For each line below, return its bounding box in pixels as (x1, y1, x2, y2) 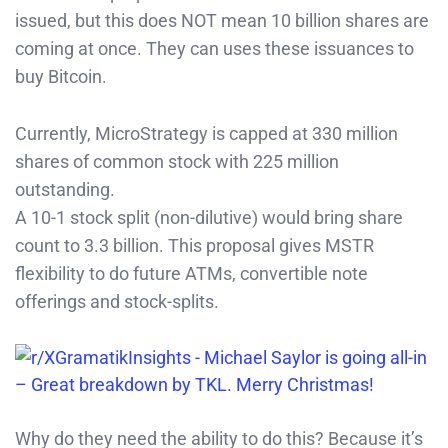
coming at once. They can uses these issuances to (15, 37, 414, 59)
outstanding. (15, 178, 115, 200)
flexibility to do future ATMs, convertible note (15, 262, 368, 284)
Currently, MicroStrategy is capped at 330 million (15, 122, 398, 144)
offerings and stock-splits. (15, 290, 219, 312)
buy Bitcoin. (15, 65, 107, 87)
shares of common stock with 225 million (15, 150, 339, 172)
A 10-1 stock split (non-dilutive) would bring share (15, 206, 403, 228)
